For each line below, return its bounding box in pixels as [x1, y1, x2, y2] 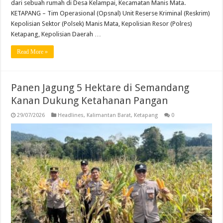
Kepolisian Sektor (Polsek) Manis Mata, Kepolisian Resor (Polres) [11, 19, 193, 27]
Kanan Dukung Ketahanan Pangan [11, 94, 168, 107]
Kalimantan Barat [87, 111, 131, 118]
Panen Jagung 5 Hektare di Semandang [11, 81, 190, 94]
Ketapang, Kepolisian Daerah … [11, 30, 102, 38]
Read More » [17, 48, 48, 55]
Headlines [58, 111, 84, 118]
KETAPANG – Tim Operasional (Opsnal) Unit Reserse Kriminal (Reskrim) [11, 9, 211, 17]
